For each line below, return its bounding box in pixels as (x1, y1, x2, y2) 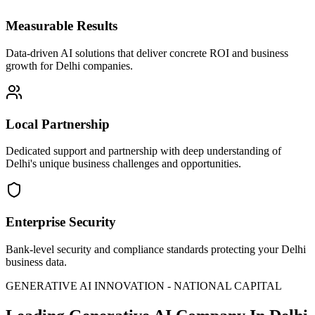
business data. (6, 255, 67, 268)
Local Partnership (6, 116, 110, 131)
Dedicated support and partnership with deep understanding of (6, 145, 281, 157)
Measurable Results (6, 18, 117, 34)
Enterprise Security (6, 214, 116, 229)
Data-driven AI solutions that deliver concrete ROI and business (6, 46, 288, 59)
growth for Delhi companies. (6, 59, 133, 72)
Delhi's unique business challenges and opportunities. (6, 157, 241, 170)
